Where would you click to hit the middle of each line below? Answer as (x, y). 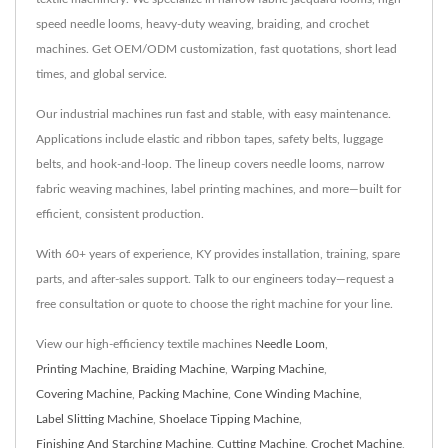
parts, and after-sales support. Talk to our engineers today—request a (215, 278)
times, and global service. (101, 73)
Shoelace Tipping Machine (229, 418)
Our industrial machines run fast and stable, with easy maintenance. (213, 113)
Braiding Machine (178, 368)
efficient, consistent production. (120, 213)
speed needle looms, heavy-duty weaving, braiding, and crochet (202, 23)
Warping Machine (277, 368)
